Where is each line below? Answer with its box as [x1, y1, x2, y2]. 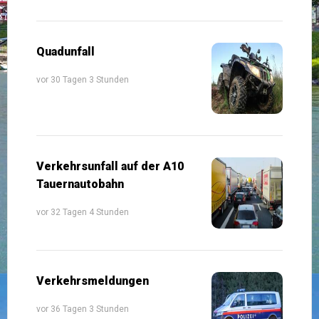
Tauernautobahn [36, 177, 124, 191]
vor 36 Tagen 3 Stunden [36, 303, 129, 314]
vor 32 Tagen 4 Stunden [36, 206, 129, 217]
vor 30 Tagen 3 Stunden [36, 74, 129, 85]
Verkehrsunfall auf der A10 [36, 159, 184, 173]
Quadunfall [36, 44, 95, 58]
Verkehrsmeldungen [36, 273, 149, 288]
